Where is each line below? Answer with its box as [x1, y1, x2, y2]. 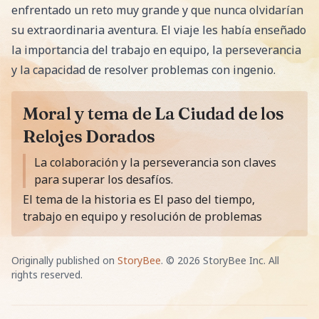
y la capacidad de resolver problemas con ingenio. [11, 62, 276, 78]
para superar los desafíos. [34, 172, 173, 187]
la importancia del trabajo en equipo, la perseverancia [11, 42, 301, 58]
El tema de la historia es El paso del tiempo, [23, 192, 255, 207]
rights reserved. [11, 268, 83, 281]
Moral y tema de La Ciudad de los [23, 103, 284, 124]
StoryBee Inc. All [200, 253, 279, 267]
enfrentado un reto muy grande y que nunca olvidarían [11, 2, 303, 18]
